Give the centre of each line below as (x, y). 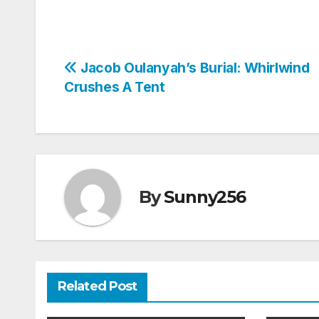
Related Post (98, 286)
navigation (121, 102)
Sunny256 (205, 197)
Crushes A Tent (115, 87)
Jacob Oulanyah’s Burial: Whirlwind (193, 67)
